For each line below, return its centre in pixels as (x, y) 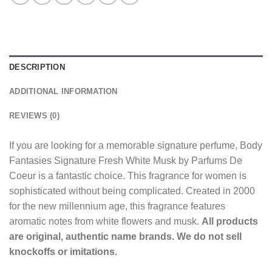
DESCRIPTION (37, 67)
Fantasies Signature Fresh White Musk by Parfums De (126, 161)
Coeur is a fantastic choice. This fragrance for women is (128, 176)
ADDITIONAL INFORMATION (63, 92)
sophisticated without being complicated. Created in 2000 (132, 191)
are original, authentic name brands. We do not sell (125, 237)
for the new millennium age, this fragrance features (117, 206)
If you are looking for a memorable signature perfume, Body (136, 146)
